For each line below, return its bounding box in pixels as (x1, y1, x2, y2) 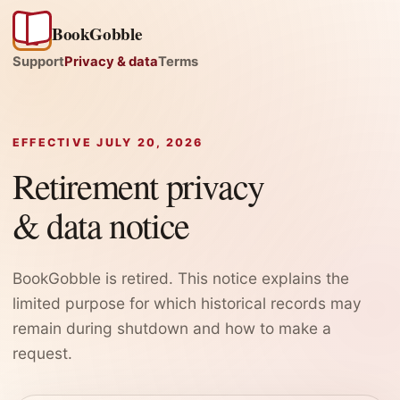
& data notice (12, 200, 189, 248)
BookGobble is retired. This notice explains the (12, 268, 349, 287)
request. (12, 343, 72, 362)
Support (12, 53, 64, 70)
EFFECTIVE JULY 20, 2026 (12, 135, 204, 149)
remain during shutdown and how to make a (12, 318, 331, 337)
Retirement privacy (12, 161, 264, 209)
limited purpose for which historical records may (12, 293, 362, 312)
